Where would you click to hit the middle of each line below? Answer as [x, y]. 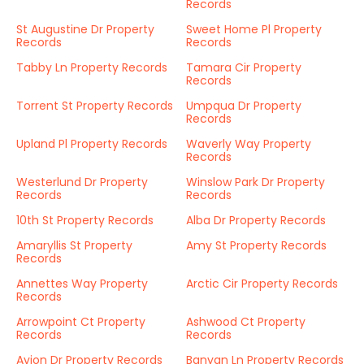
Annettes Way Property [82, 284]
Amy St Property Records [256, 245]
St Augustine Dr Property [85, 29]
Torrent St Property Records [95, 106]
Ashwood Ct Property [246, 322]
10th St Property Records [85, 220]
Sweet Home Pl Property [254, 29]
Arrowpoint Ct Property [81, 322]
